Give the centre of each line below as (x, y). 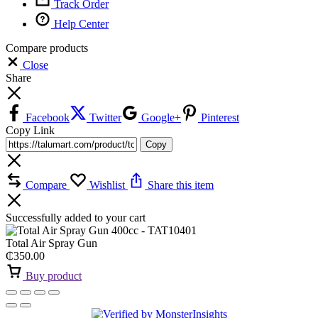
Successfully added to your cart (76, 217)
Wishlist (107, 185)
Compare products (47, 48)
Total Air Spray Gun (51, 243)
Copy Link (30, 130)
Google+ (160, 117)
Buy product (52, 275)
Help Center (81, 23)
